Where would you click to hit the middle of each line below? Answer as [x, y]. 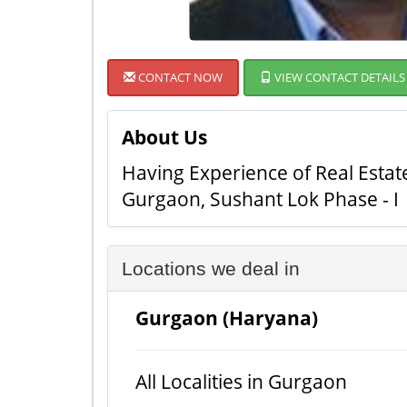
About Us [164, 137]
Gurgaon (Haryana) [227, 318]
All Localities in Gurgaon [241, 382]
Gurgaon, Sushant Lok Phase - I [260, 199]
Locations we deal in [211, 268]
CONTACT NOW [179, 77]
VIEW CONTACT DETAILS [338, 77]
